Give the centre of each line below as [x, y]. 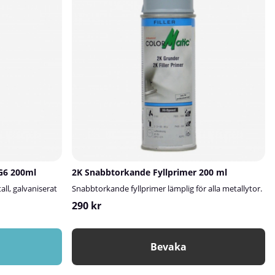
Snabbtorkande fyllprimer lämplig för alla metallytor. [167, 188]
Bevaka [169, 246]
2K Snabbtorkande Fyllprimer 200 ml [150, 172]
